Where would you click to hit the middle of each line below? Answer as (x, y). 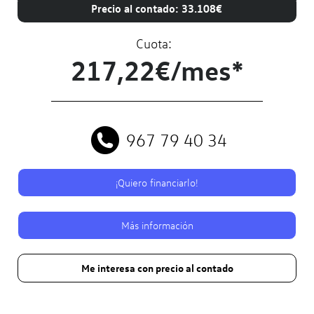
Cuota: (153, 43)
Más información (157, 225)
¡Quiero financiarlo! (157, 182)
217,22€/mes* (157, 69)
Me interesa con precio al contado (157, 267)
